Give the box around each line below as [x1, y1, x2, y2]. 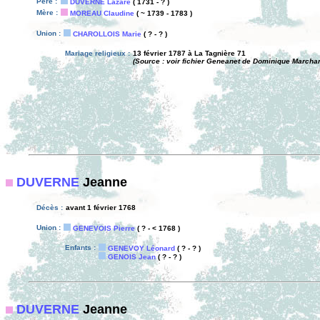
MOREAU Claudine [70, 9, 134, 17]
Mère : [36, 9, 58, 16]
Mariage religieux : [65, 49, 130, 57]
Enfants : [65, 244, 96, 251]
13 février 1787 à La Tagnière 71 [133, 49, 246, 57]
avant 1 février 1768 [66, 204, 136, 211]
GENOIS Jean [108, 253, 156, 261]
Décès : [36, 204, 63, 211]
